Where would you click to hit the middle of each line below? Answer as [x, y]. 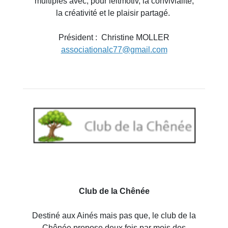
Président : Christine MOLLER [114, 37]
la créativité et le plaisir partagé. [114, 13]
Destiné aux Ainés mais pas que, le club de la [114, 215]
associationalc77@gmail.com [114, 49]
